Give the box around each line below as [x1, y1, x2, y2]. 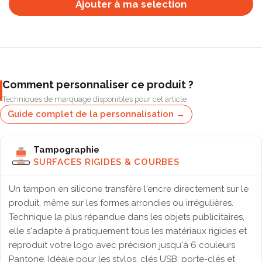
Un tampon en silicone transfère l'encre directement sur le [9, 184, 249, 194]
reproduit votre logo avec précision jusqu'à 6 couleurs [9, 240, 235, 250]
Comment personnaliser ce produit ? [2, 78, 194, 91]
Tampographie [33, 144, 99, 155]
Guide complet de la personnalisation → [8, 109, 185, 119]
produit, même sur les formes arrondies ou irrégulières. [9, 198, 233, 208]
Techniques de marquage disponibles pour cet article [2, 95, 187, 104]
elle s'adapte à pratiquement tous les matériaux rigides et [9, 226, 247, 236]
